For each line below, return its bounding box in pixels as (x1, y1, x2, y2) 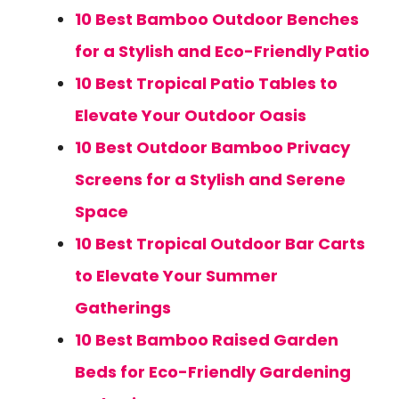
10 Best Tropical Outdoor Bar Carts (75, 232, 365, 255)
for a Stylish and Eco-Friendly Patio (75, 40, 370, 62)
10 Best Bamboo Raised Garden (75, 329, 338, 351)
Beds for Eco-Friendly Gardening (75, 361, 351, 383)
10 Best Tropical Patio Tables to (75, 72, 338, 94)
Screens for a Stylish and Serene (75, 168, 346, 191)
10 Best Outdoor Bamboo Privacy (75, 136, 350, 159)
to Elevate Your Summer (75, 265, 278, 287)
